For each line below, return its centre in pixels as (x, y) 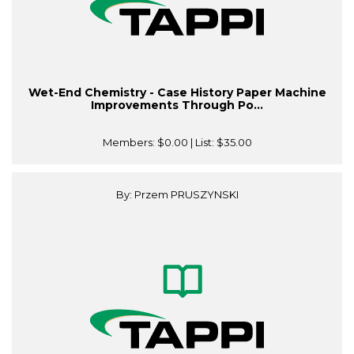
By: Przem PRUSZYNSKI (177, 195)
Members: (130, 143)
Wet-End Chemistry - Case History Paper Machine (177, 93)
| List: (202, 143)
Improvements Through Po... (177, 105)
